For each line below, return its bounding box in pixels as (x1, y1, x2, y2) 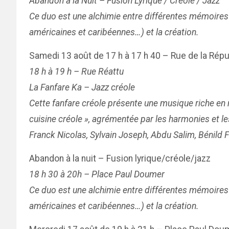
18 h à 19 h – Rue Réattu (29, 66, 124, 77)
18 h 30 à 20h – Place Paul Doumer (29, 169, 165, 179)
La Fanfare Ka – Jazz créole (29, 82, 135, 93)
